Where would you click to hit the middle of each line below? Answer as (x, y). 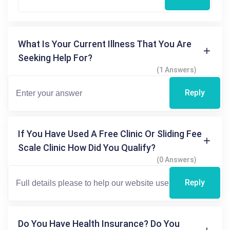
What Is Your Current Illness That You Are (105, 44)
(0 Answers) (177, 159)
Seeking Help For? (55, 57)
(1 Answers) (177, 70)
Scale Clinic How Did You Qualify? (87, 147)
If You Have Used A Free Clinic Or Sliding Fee (110, 133)
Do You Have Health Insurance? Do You (99, 223)
